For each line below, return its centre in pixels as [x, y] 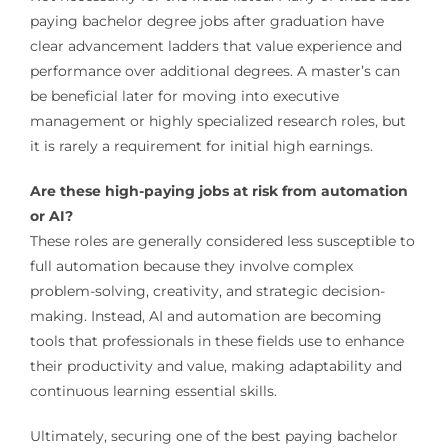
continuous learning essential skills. [153, 391]
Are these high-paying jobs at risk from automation [218, 191]
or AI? [51, 216]
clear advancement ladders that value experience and [215, 46]
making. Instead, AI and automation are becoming [205, 316]
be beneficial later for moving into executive [184, 96]
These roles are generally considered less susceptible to [222, 241]
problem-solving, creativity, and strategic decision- [207, 291]
